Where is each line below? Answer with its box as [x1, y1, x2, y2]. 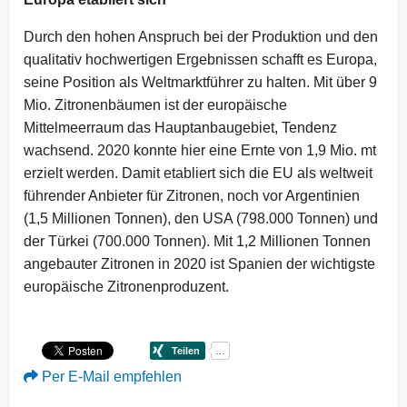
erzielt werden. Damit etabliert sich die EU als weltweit [24, 164, 372, 181]
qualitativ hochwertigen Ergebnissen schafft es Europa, [24, 51, 377, 67]
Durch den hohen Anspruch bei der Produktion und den [24, 28, 378, 45]
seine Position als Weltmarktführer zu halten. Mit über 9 [24, 74, 377, 90]
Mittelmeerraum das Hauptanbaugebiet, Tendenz [24, 119, 337, 135]
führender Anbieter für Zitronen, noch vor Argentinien [24, 187, 360, 203]
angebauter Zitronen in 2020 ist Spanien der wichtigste [24, 255, 375, 272]
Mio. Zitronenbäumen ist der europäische [24, 96, 287, 113]
